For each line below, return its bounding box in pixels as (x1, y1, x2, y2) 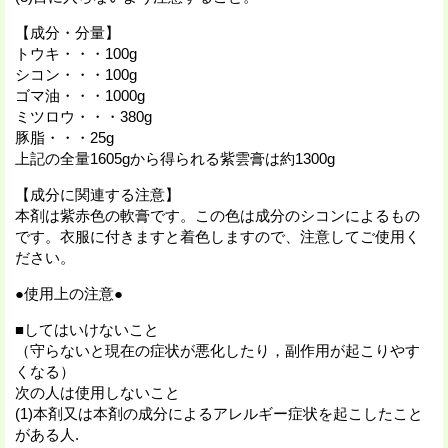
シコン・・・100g (15, 65, 137, 83)
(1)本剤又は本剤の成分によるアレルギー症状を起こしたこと (15, 404, 423, 422)
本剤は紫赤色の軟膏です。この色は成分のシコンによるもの (15, 206, 420, 224)
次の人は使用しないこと (15, 383, 180, 401)
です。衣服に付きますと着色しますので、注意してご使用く (15, 227, 420, 245)
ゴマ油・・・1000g (15, 86, 145, 104)
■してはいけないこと (15, 320, 159, 338)
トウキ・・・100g (15, 44, 137, 62)
